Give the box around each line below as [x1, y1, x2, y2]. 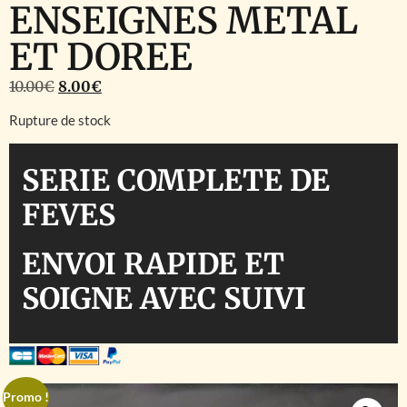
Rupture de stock [9, 112, 111, 129]
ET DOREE [9, 35, 193, 80]
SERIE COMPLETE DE [22, 162, 330, 199]
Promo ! [3, 389, 50, 405]
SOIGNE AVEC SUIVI [22, 280, 313, 317]
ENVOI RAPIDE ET [22, 245, 284, 283]
